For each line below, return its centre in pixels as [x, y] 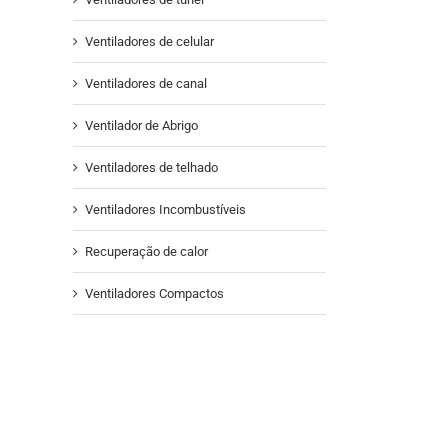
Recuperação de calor [146, 251]
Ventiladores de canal [146, 83]
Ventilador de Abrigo [141, 125]
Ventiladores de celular [149, 41]
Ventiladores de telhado [151, 167]
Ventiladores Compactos [154, 293]
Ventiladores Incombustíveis [165, 209]
